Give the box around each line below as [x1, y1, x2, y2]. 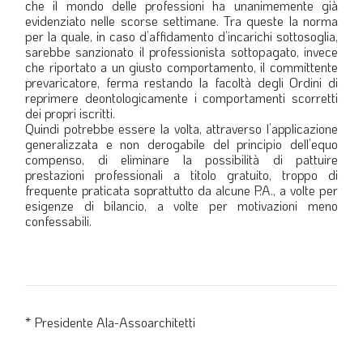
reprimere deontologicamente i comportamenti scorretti [25, 88, 338, 106]
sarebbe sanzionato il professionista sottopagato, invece [25, 42, 338, 60]
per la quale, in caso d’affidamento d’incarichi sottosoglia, [25, 27, 338, 45]
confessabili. [25, 211, 92, 229]
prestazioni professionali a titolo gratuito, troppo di [25, 165, 338, 183]
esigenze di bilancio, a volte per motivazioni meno [25, 196, 338, 214]
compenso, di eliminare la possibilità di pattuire [25, 150, 338, 168]
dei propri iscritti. [25, 104, 115, 122]
